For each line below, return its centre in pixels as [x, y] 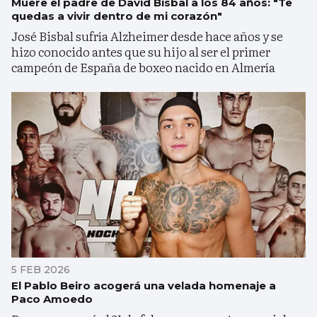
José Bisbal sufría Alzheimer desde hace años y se [147, 35]
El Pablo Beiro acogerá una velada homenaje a [144, 285]
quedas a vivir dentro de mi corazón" [117, 16]
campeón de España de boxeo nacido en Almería [143, 67]
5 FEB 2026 [41, 269]
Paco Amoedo [52, 299]
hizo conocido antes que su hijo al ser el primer [141, 51]
